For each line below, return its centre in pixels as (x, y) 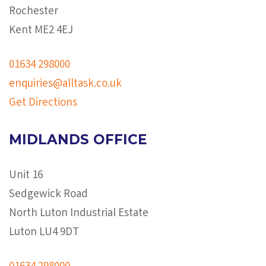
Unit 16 (26, 176)
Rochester (34, 12)
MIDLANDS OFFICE (78, 140)
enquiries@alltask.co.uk (65, 85)
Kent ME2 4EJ (41, 31)
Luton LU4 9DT (44, 233)
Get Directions (43, 104)
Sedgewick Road (48, 195)
